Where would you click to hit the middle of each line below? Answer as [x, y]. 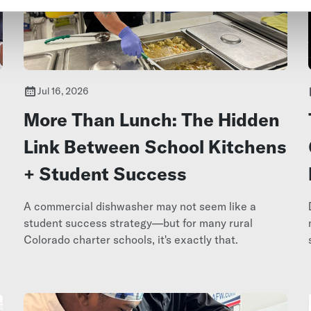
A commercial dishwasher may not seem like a [140, 206]
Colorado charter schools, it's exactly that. [131, 239]
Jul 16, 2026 [63, 91]
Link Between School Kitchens [155, 146]
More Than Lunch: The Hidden [151, 119]
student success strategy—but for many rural [138, 222]
